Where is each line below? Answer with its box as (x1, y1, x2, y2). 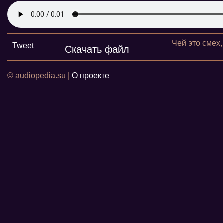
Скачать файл (65, 44, 129, 55)
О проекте (72, 71, 109, 80)
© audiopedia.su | (7, 71, 72, 80)
